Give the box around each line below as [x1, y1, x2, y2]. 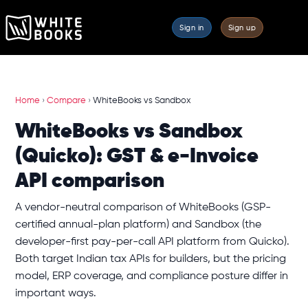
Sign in [179, 24, 204, 32]
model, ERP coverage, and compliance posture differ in [15, 271, 288, 282]
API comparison [15, 171, 164, 192]
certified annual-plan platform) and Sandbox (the [15, 219, 261, 230]
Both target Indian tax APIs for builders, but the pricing [15, 254, 286, 265]
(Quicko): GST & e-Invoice [15, 146, 258, 167]
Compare [47, 96, 86, 105]
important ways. [15, 288, 96, 299]
